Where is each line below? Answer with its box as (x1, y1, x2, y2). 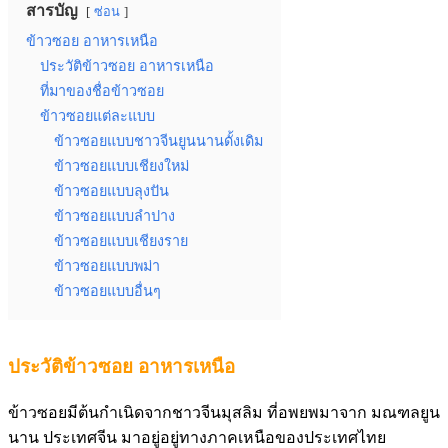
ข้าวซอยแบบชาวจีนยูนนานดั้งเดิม (54, 132, 263, 149)
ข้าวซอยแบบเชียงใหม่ (54, 157, 189, 174)
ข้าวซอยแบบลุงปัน (54, 182, 169, 199)
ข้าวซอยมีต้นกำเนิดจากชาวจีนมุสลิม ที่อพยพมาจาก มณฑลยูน (8, 403, 440, 421)
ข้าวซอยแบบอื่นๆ (54, 282, 161, 299)
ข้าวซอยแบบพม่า (54, 257, 160, 274)
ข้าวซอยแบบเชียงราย (54, 232, 188, 249)
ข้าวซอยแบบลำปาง (54, 207, 175, 224)
